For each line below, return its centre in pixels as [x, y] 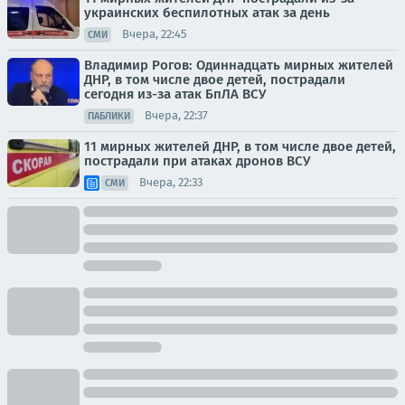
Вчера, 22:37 [176, 116]
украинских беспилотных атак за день [207, 12]
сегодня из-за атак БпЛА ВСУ [175, 94]
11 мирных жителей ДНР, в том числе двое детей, [240, 146]
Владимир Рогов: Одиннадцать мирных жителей [239, 65]
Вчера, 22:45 [155, 34]
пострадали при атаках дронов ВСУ [197, 160]
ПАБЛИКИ [109, 116]
